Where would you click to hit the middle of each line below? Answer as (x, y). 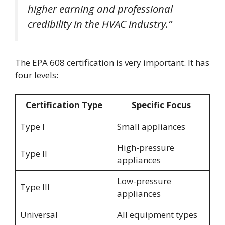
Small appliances (151, 126)
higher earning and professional (100, 8)
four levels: (37, 75)
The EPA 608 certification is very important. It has (112, 63)
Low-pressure (144, 181)
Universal (39, 214)
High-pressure (145, 147)
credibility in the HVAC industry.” (100, 23)
